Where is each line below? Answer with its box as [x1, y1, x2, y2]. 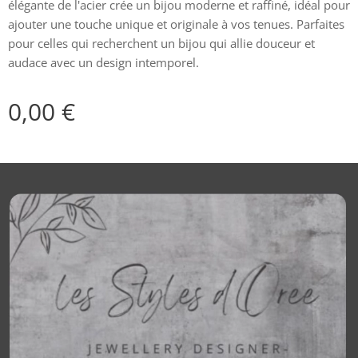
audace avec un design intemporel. [8, 54, 199, 70]
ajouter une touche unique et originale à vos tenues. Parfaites [8, 15, 344, 32]
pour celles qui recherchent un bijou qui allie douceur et [8, 34, 315, 51]
